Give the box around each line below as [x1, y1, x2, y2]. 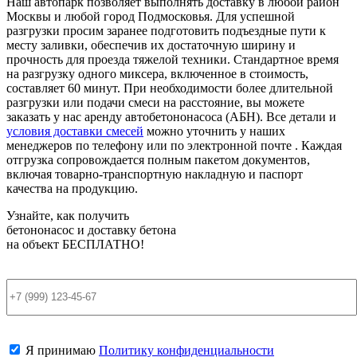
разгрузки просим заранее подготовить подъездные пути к [6, 24, 326, 38]
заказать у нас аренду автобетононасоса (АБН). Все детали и [6, 110, 336, 124]
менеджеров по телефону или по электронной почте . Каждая [6, 139, 342, 153]
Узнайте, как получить [6, 209, 129, 223]
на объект [6, 237, 62, 252]
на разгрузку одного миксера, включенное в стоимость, [6, 67, 308, 81]
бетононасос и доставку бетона [6, 223, 176, 237]
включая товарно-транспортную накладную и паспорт [6, 167, 303, 182]
